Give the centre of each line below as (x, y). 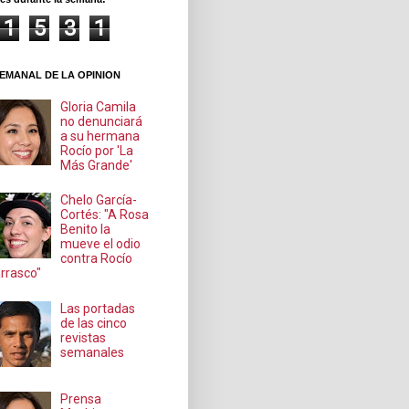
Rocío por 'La (97, 150)
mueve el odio (101, 244)
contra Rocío (97, 259)
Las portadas (98, 308)
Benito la (86, 230)
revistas (84, 337)
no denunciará (102, 121)
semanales (93, 352)
